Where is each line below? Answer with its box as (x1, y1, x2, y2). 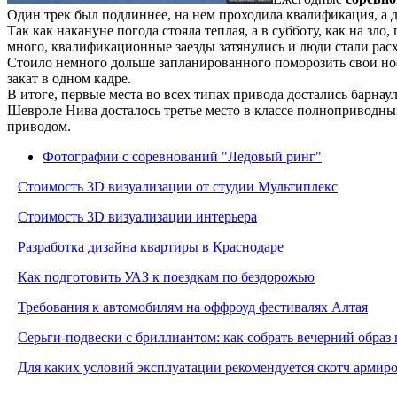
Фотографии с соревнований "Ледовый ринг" (43, 148, 322, 164)
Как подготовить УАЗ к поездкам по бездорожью (18, 269, 315, 284)
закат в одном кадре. (7, 70, 131, 86)
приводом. (7, 118, 71, 134)
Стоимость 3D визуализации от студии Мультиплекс (18, 178, 338, 194)
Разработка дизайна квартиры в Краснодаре (18, 238, 284, 254)
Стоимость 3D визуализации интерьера (18, 208, 257, 224)
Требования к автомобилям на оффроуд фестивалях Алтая (18, 299, 368, 315)
